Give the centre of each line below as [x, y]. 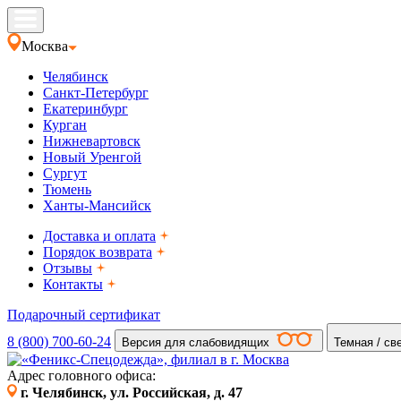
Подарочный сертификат [84, 315]
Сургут [65, 173]
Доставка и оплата [99, 236]
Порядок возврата [98, 252]
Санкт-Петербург [96, 93]
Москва [45, 46]
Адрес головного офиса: [81, 375]
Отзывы [68, 268]
